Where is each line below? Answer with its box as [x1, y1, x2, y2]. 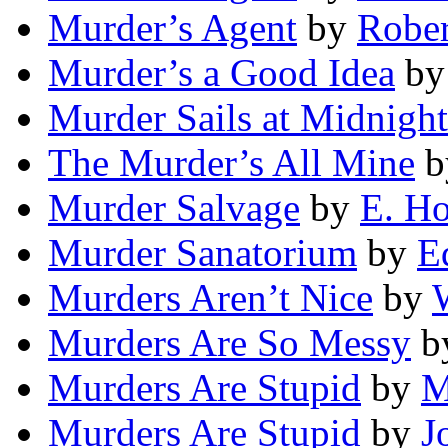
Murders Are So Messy [48, 321, 411, 365]
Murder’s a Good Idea [48, 51, 395, 95]
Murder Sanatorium [48, 231, 357, 275]
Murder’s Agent [48, 6, 297, 50]
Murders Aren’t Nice [48, 276, 373, 320]
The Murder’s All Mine [48, 141, 415, 185]
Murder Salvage [48, 186, 300, 230]
